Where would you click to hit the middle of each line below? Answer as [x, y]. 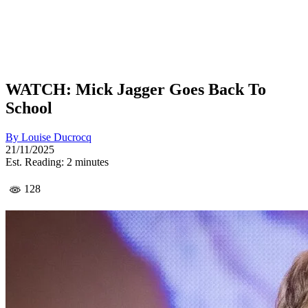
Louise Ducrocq [56, 137]
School [29, 108]
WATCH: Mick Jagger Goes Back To [136, 89]
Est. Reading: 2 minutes [57, 162]
